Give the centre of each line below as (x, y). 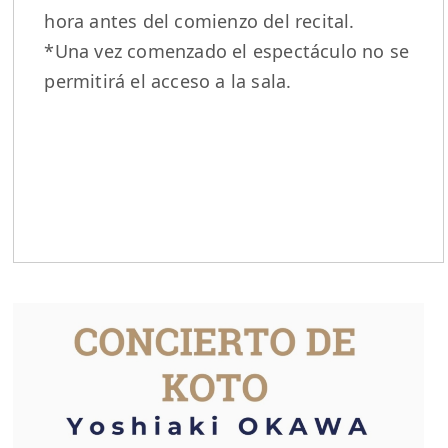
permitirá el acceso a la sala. (168, 81)
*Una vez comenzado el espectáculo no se (227, 51)
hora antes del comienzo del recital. (199, 21)
